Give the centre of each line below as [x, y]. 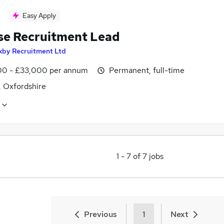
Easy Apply [39, 15]
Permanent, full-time [147, 70]
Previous [100, 214]
